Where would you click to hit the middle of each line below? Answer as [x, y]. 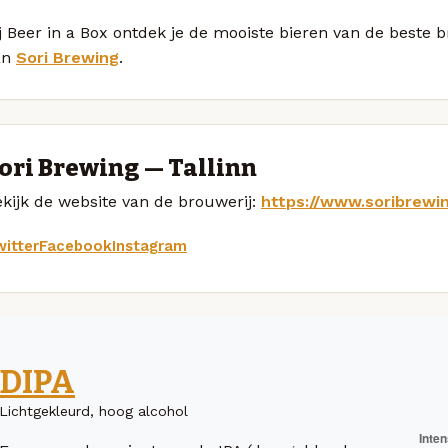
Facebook [75, 245]
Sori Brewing [67, 57]
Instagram [149, 245]
